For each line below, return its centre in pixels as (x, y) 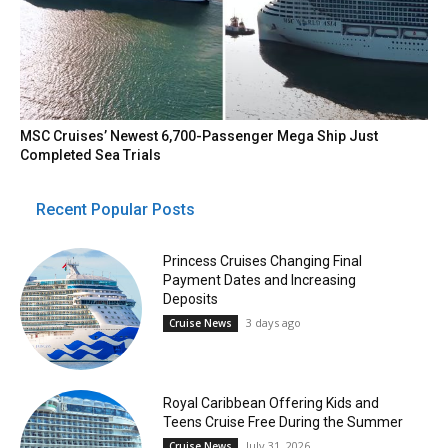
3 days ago (273, 322)
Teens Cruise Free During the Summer (282, 422)
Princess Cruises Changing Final (262, 260)
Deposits (190, 298)
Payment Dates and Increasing (259, 279)
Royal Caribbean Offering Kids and (270, 403)
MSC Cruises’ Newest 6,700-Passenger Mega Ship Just (199, 135)
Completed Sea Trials (91, 154)
